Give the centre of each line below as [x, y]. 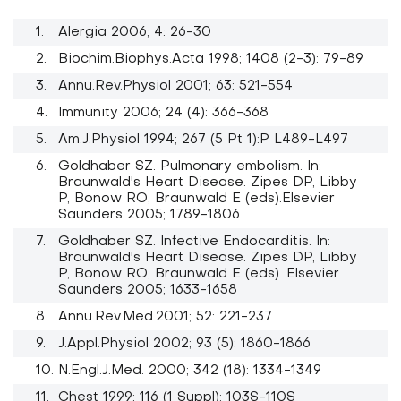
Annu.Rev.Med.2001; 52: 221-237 [165, 317]
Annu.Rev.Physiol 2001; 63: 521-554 [175, 86]
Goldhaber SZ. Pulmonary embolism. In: [190, 167]
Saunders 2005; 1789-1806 [149, 215]
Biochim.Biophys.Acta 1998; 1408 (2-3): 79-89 [211, 60]
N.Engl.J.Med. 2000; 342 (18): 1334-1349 [190, 371]
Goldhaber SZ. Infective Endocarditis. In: [194, 242]
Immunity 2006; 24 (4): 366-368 [163, 113]
